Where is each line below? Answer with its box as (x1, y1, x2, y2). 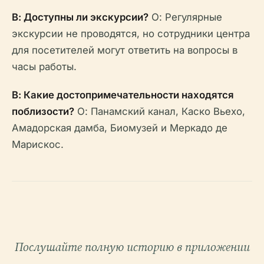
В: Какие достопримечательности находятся (12, 89, 234, 101)
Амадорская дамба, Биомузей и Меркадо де (12, 122, 227, 134)
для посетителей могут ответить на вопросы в (12, 44, 237, 56)
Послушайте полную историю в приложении (14, 239, 250, 255)
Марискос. (12, 138, 64, 150)
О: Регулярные (148, 11, 222, 23)
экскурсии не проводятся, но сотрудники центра (12, 28, 250, 39)
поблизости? (12, 105, 74, 117)
